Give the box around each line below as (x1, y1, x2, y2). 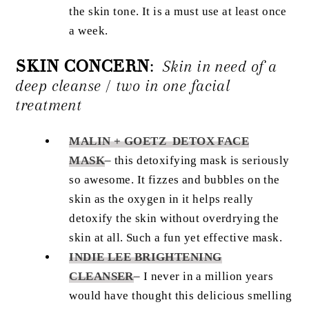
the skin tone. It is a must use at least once (69, 4, 287, 18)
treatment (15, 96, 82, 115)
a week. (69, 23, 108, 37)
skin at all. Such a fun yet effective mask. (69, 231, 283, 245)
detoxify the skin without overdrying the (69, 212, 279, 226)
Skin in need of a (162, 57, 277, 77)
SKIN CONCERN (15, 56, 150, 78)
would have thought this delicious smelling (69, 289, 292, 303)
